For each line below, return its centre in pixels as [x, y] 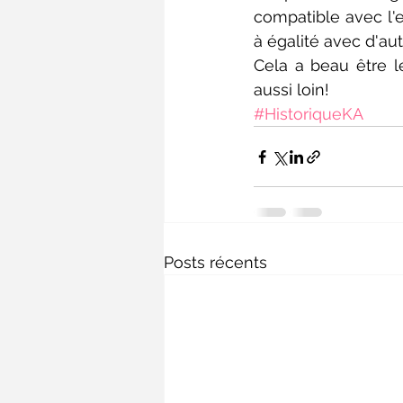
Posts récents [215, 262]
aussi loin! [291, 90]
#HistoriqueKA [309, 114]
